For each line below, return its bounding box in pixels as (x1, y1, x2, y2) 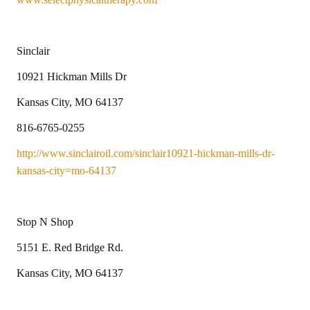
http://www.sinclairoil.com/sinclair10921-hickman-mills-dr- (17, 147, 275, 159)
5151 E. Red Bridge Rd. (17, 241, 123, 253)
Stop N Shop (17, 215, 73, 228)
